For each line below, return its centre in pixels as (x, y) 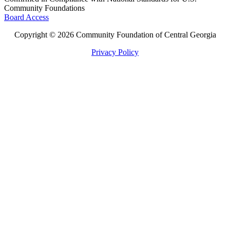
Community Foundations (44, 8)
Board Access (26, 17)
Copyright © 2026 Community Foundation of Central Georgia (115, 35)
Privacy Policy (115, 52)
